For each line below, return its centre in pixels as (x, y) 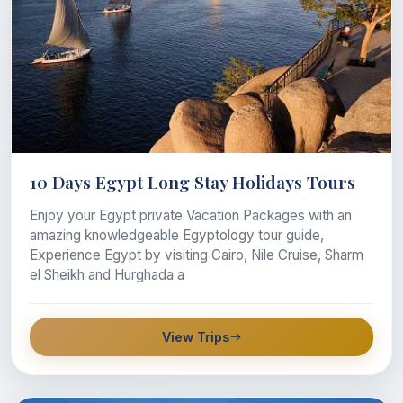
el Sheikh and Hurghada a (107, 275)
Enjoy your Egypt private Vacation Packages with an (191, 216)
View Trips (195, 337)
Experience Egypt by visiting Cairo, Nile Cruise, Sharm (197, 255)
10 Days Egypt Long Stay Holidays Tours (193, 182)
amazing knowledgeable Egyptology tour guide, (177, 236)
